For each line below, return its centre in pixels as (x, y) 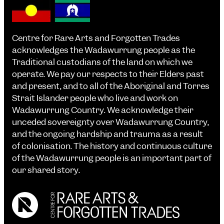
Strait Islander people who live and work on (95, 98)
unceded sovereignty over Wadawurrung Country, (110, 122)
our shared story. (46, 170)
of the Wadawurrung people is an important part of (112, 158)
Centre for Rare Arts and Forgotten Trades (96, 38)
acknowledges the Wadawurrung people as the (103, 50)
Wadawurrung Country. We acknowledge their (103, 110)
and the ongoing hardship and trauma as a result (107, 134)
